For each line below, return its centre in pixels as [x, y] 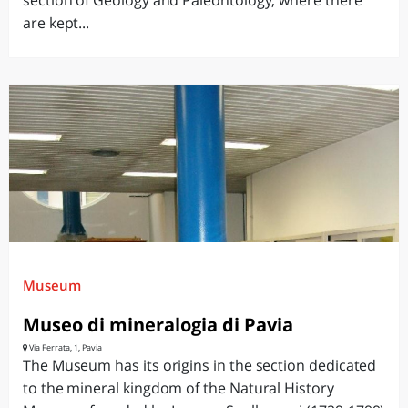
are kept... [56, 23]
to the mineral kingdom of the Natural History [178, 388]
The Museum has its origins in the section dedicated [200, 365]
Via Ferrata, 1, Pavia [65, 347]
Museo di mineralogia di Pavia [158, 325]
